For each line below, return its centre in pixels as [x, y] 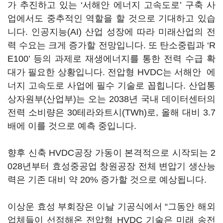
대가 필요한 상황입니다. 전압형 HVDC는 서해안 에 [111, 72]
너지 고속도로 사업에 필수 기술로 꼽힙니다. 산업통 [111, 86]
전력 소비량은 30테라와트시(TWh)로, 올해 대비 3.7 [111, 112]
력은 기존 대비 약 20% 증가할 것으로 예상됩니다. [108, 180]
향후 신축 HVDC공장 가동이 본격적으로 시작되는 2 [111, 153]
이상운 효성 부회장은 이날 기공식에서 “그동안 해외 [111, 207]
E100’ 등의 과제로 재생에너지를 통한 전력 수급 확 [111, 59]
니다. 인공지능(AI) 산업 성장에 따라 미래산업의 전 [111, 32]
